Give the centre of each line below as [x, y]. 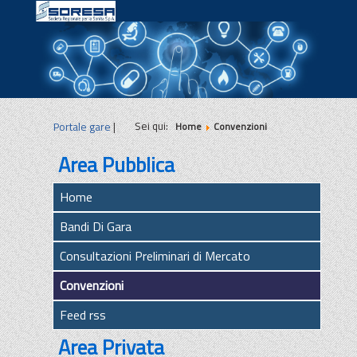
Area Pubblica [116, 165]
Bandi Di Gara [95, 227]
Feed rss [82, 315]
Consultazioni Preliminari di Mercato [155, 256]
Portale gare [82, 126]
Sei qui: [153, 126]
